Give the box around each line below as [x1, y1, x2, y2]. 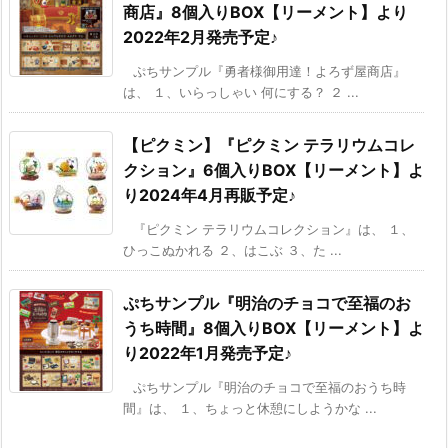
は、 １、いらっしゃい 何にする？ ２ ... [123, 83, 359, 100]
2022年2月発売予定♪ [123, 26, 278, 47]
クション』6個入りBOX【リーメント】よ [123, 159, 424, 180]
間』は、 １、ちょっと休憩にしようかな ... [123, 399, 377, 416]
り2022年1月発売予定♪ [123, 342, 292, 363]
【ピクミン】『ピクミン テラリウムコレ [123, 134, 415, 155]
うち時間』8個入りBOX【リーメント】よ [123, 317, 424, 338]
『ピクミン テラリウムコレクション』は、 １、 [133, 220, 414, 237]
